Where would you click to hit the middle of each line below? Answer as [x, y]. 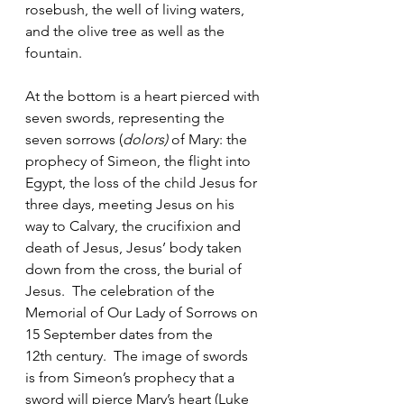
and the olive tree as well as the [127, 32]
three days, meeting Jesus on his [132, 205]
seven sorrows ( [74, 140]
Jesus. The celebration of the [122, 291]
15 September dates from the [121, 335]
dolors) [145, 140]
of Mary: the [209, 140]
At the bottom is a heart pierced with [144, 96]
